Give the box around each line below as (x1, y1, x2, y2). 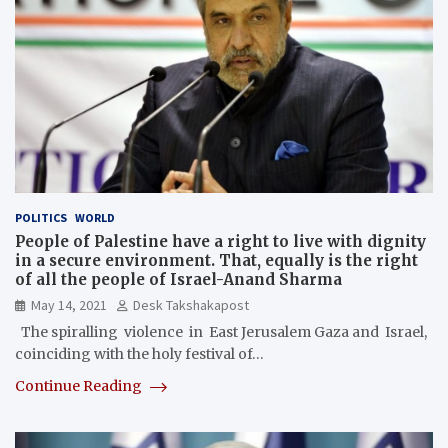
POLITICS (15, 210, 67, 226)
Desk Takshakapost (133, 296, 249, 315)
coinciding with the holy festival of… (15, 345, 264, 364)
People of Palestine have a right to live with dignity (15, 232, 426, 252)
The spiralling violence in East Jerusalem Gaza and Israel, (15, 323, 427, 342)
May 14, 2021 (31, 296, 107, 315)
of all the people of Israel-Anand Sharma (15, 270, 342, 290)
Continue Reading (15, 377, 145, 396)
